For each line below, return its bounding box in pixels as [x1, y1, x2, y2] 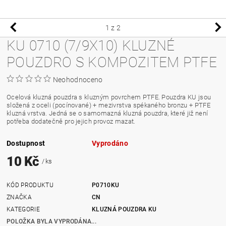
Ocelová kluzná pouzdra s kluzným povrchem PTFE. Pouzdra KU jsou [7, 93, 211, 101]
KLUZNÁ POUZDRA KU [92, 205, 157, 213]
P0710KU [92, 181, 120, 189]
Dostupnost [7, 139, 45, 147]
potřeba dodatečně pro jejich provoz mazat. [7, 117, 137, 125]
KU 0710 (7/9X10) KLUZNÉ [7, 37, 175, 54]
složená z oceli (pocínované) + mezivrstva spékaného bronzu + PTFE [7, 101, 210, 109]
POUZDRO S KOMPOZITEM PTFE [7, 53, 217, 71]
